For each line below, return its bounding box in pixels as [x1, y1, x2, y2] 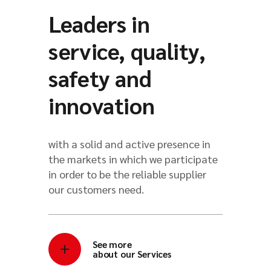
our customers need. [48, 181, 144, 196]
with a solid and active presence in [48, 136, 211, 151]
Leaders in [48, 8, 150, 38]
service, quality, [48, 35, 206, 65]
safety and [48, 62, 152, 93]
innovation [48, 90, 155, 120]
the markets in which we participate [48, 151, 218, 166]
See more [93, 238, 132, 250]
